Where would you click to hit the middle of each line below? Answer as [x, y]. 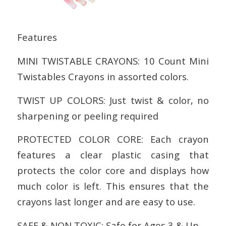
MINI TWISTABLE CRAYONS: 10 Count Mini [113, 61]
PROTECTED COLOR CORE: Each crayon [113, 139]
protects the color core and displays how [113, 171]
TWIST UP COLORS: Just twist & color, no [113, 100]
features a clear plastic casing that [113, 155]
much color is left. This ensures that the [113, 186]
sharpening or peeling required [88, 116]
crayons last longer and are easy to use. [106, 202]
